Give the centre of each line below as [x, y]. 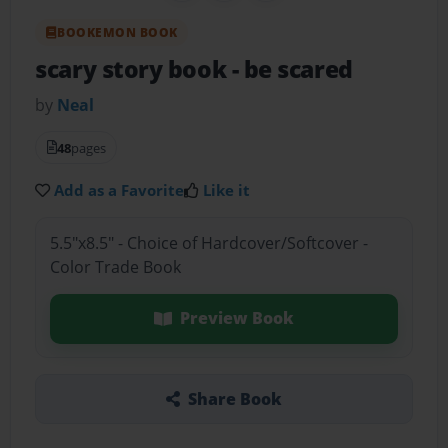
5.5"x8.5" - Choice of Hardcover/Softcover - [208, 243]
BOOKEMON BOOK [117, 32]
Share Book [234, 398]
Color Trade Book [115, 267]
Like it [227, 189]
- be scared [292, 69]
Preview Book [236, 318]
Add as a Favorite [119, 189]
